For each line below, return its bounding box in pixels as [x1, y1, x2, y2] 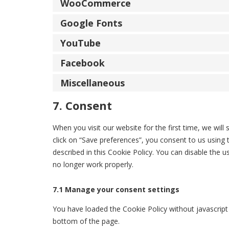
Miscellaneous [60, 76, 125, 89]
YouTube [60, 36, 101, 49]
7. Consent [53, 98, 112, 113]
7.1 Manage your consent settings [53, 185, 179, 195]
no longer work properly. [53, 159, 133, 170]
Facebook [60, 56, 105, 69]
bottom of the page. [53, 216, 120, 226]
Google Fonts [60, 16, 122, 29]
